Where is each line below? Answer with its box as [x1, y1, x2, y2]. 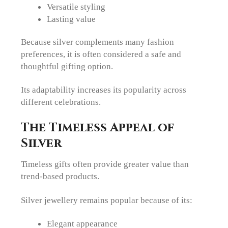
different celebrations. [21, 97, 101, 107]
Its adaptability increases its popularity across [21, 84, 187, 95]
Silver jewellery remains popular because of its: [21, 194, 193, 205]
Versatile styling [46, 2, 105, 12]
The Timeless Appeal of [21, 119, 175, 136]
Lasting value [46, 14, 96, 24]
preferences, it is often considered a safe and [21, 48, 182, 59]
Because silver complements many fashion [21, 36, 175, 47]
